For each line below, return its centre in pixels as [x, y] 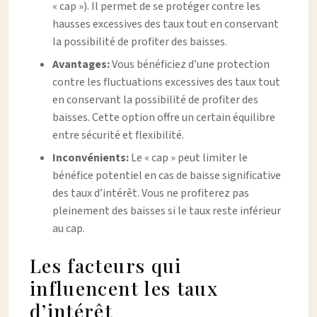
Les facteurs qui [106, 265]
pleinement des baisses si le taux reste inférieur [167, 211]
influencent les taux [124, 288]
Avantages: [82, 64]
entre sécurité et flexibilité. [118, 135]
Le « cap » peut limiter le [189, 158]
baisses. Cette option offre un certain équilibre [164, 117]
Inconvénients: [92, 158]
